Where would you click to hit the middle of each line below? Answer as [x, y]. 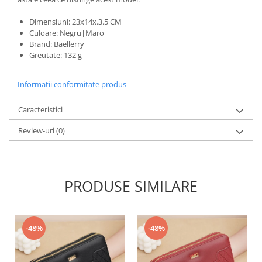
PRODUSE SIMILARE [131, 186]
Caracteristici [40, 109]
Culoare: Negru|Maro [67, 33]
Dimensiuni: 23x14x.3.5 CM [75, 22]
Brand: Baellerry [57, 44]
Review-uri [37, 130]
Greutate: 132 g [56, 55]
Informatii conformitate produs [72, 84]
